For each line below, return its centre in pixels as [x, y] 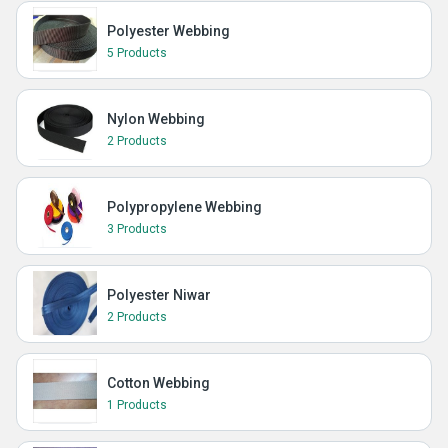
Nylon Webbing [156, 119]
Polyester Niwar [159, 295]
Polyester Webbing [168, 31]
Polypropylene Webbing [184, 207]
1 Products [137, 405]
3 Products [137, 229]
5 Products [137, 53]
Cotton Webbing [158, 383]
